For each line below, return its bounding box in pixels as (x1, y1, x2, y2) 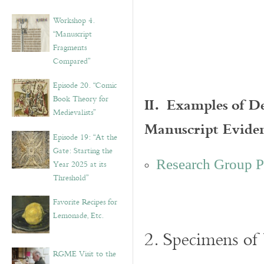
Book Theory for (53, 93, 108, 105)
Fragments (53, 41, 87, 54)
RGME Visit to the (53, 247, 116, 260)
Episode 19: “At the (53, 131, 117, 144)
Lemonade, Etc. (53, 209, 104, 222)
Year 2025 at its (53, 158, 106, 171)
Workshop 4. (53, 14, 95, 27)
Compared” (53, 55, 90, 68)
